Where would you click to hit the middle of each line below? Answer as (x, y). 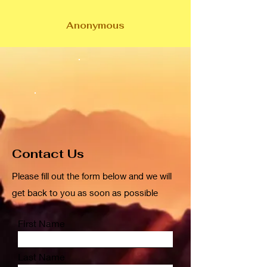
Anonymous (95, 25)
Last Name (41, 257)
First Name (41, 223)
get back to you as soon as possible (85, 193)
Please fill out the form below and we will (92, 176)
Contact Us (48, 154)
